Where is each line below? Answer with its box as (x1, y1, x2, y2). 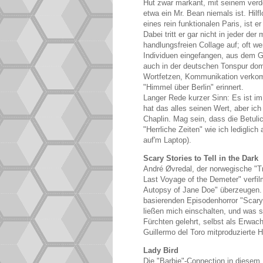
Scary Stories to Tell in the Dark (143, 154, 258, 163)
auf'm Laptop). (143, 135, 191, 144)
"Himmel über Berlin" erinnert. (143, 82, 244, 92)
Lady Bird (143, 246, 178, 255)
